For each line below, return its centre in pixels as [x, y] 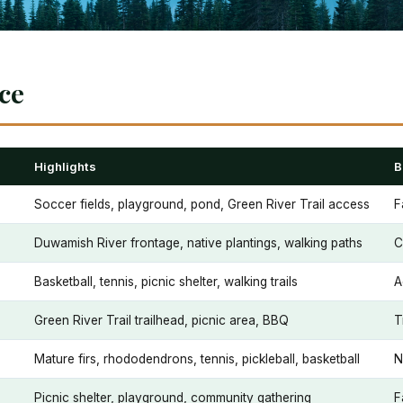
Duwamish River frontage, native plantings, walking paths [198, 243]
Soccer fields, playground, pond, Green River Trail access [202, 205]
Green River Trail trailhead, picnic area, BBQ [161, 321]
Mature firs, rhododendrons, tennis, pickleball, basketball [197, 359]
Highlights [65, 167]
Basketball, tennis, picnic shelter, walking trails [166, 282]
